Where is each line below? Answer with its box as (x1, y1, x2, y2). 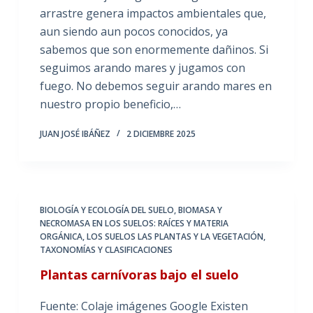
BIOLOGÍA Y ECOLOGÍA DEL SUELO (39, 203, 174, 216)
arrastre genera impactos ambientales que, (39, 5, 266, 21)
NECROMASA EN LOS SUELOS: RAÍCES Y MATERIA (39, 217, 228, 229)
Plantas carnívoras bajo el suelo (39, 265, 239, 283)
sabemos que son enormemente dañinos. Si (39, 41, 268, 57)
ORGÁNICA (39, 230, 82, 242)
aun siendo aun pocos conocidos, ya (39, 23, 228, 39)
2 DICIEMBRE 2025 (126, 127, 196, 140)
